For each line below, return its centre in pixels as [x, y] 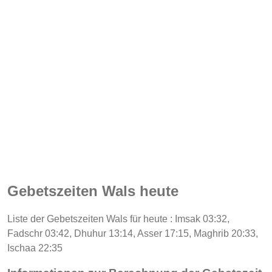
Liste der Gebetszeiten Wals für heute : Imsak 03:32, [118, 219]
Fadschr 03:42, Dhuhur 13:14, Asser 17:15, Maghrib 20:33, [133, 233]
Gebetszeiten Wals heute [93, 191]
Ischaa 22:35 [35, 248]
